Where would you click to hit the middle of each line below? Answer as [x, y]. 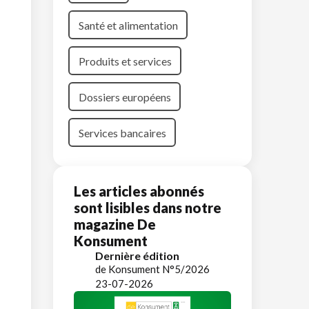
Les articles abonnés [139, 191]
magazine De [115, 224]
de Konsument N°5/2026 [152, 269]
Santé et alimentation [128, 25]
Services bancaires [122, 132]
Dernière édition [137, 256]
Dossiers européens [124, 97]
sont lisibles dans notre [148, 208]
